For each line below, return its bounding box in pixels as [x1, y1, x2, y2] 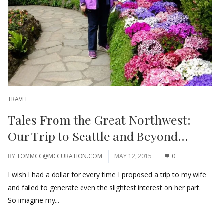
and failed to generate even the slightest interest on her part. [8, 182, 203, 192]
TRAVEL [8, 94, 28, 103]
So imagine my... [8, 195, 59, 205]
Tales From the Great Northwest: [8, 111, 191, 128]
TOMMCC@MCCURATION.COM [17, 151, 102, 160]
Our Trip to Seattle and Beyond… [8, 127, 188, 144]
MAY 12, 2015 [114, 151, 152, 160]
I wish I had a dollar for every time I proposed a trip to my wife [8, 169, 206, 179]
